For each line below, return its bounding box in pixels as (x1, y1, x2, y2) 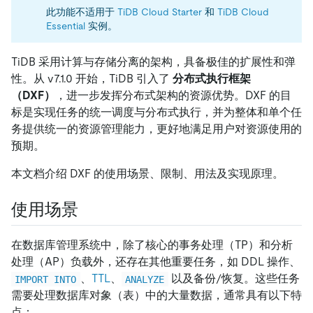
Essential (46, 20, 85, 32)
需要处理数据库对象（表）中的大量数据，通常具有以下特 (11, 289, 302, 303)
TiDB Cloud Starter (117, 6, 202, 18)
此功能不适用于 (46, 6, 117, 18)
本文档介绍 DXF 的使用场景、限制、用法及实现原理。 (11, 167, 284, 181)
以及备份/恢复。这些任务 (168, 272, 300, 286)
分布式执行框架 (173, 72, 251, 86)
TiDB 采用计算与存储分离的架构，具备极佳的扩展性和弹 (11, 55, 296, 69)
